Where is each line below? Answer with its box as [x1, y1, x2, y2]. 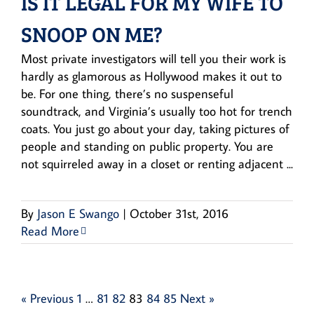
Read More [21, 222, 79, 239]
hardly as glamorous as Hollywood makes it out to [21, 67, 282, 84]
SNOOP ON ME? [21, 19, 163, 48]
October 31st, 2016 [130, 205, 228, 221]
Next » [180, 289, 214, 306]
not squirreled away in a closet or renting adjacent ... [21, 155, 293, 172]
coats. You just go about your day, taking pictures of [21, 120, 289, 137]
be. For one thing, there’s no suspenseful [21, 85, 233, 102]
